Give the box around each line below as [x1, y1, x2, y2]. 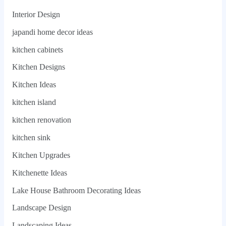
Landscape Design [12, 203, 71, 212]
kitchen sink [12, 133, 50, 142]
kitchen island [12, 98, 56, 107]
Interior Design [12, 10, 60, 19]
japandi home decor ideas [12, 27, 93, 36]
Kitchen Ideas [12, 80, 56, 89]
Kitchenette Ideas [12, 168, 67, 177]
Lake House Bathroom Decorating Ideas [12, 186, 141, 195]
